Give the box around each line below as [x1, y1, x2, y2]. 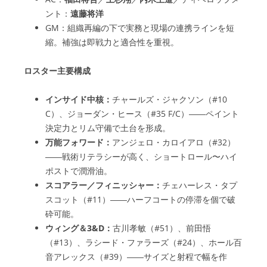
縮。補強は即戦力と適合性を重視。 [45, 36, 179, 48]
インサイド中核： [45, 94, 112, 105]
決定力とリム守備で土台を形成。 [45, 122, 170, 133]
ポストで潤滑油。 [45, 165, 112, 176]
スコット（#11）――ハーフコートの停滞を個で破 [45, 194, 235, 205]
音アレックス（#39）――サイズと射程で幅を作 [45, 251, 227, 262]
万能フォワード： [45, 136, 112, 148]
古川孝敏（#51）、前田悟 [113, 222, 211, 234]
